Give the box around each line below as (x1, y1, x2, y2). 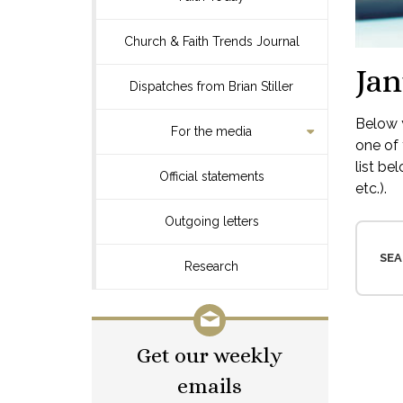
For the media (171, 124, 253, 139)
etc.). (354, 180, 387, 197)
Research (184, 259, 239, 273)
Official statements (158, 169, 264, 184)
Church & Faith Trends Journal (123, 34, 300, 49)
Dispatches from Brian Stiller (130, 79, 294, 94)
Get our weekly (137, 343, 283, 368)
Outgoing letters (164, 214, 259, 228)
